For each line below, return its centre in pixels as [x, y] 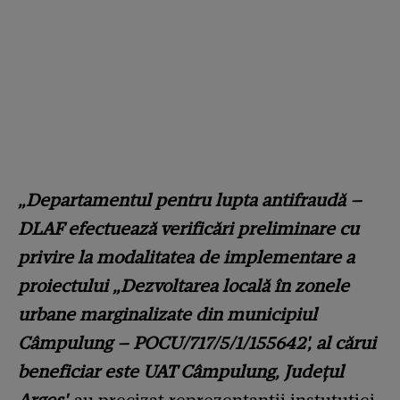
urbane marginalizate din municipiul [167, 314]
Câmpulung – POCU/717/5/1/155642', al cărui [197, 342]
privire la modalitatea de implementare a [186, 257]
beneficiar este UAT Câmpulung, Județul [181, 371]
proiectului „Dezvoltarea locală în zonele [183, 285]
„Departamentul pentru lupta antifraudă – [190, 200]
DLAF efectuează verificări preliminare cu [188, 228]
